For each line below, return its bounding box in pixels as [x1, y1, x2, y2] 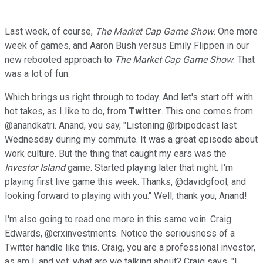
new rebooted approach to [5, 53, 114, 65]
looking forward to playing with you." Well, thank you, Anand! [5, 190, 247, 201]
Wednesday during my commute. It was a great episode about [5, 133, 258, 145]
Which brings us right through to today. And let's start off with [5, 91, 253, 103]
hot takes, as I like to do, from [5, 105, 129, 117]
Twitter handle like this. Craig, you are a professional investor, [5, 241, 255, 253]
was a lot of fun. [5, 68, 72, 79]
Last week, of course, [5, 25, 95, 37]
